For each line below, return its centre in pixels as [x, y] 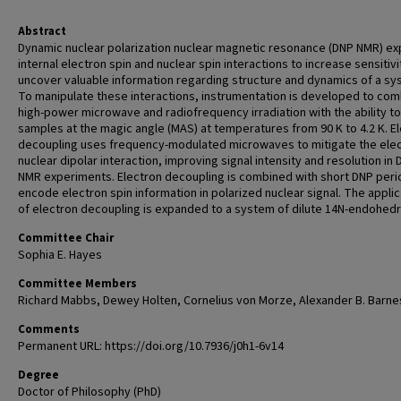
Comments [49, 329]
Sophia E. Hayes [60, 255]
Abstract [42, 31]
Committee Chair [66, 238]
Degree [38, 375]
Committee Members [77, 284]
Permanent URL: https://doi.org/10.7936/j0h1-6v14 [151, 346]
